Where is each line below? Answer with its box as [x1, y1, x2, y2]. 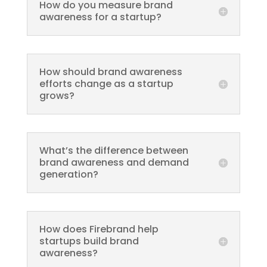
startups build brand [39, 234, 139, 248]
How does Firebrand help [39, 222, 159, 236]
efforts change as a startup [39, 77, 173, 91]
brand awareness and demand [39, 156, 189, 169]
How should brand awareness [39, 65, 182, 79]
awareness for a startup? [39, 10, 162, 24]
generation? [39, 167, 98, 181]
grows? [39, 89, 74, 103]
